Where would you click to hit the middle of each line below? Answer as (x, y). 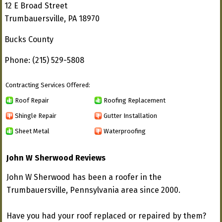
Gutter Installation (130, 115)
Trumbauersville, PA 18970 (52, 19)
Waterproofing (125, 131)
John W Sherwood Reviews (56, 158)
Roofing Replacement (135, 100)
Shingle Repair (36, 115)
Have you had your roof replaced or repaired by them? (106, 216)
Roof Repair (32, 100)
